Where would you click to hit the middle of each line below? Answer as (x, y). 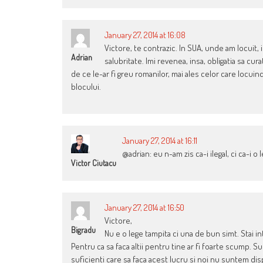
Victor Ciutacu (94, 163)
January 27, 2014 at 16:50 (144, 207)
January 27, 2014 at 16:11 (160, 140)
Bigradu (83, 230)
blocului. (86, 86)
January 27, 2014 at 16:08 (145, 35)
